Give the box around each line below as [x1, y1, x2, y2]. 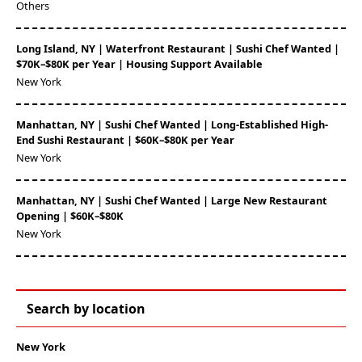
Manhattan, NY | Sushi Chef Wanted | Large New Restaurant [16, 193, 327, 208]
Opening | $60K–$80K [16, 208, 124, 223]
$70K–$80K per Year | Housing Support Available [16, 57, 263, 71]
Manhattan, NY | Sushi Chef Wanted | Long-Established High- [16, 117, 328, 132]
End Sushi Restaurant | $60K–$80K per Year [16, 133, 234, 147]
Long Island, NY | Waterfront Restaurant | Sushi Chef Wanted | [16, 41, 339, 56]
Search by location [27, 300, 145, 318]
